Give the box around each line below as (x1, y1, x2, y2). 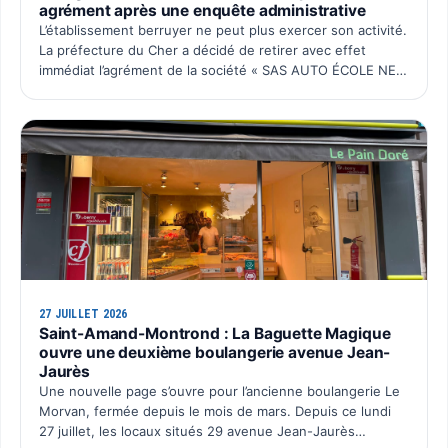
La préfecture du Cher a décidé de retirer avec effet (38, 42, 366, 59)
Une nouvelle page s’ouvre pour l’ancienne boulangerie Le (38, 382, 400, 399)
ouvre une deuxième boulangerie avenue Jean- (38, 342, 391, 362)
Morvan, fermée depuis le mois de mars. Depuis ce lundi (38, 402, 391, 419)
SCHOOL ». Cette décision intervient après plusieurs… (38, 82, 378, 99)
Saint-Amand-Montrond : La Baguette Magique (38, 323, 391, 343)
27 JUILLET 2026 (38, 306, 128, 321)
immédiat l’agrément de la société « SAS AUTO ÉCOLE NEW (38, 62, 408, 79)
